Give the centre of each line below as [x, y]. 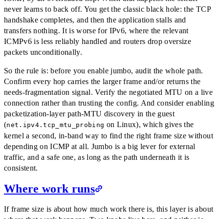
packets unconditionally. [43, 52]
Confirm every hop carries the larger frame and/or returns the [102, 81]
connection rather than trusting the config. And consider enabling [109, 103]
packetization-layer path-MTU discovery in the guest [89, 113]
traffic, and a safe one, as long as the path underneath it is [97, 157]
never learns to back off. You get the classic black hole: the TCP [107, 9]
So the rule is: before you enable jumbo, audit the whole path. [104, 70]
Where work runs [50, 188]
